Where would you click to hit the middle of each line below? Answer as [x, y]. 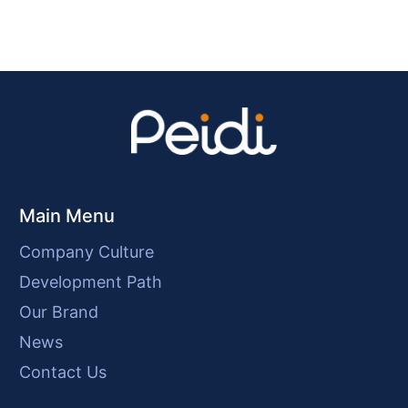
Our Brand [59, 311]
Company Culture [87, 251]
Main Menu [67, 215]
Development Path [91, 281]
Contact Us [63, 372]
